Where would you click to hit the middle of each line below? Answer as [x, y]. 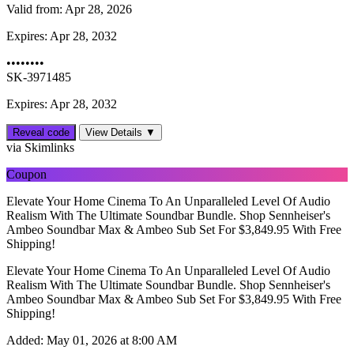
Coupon [26, 175]
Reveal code [41, 133]
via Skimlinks [40, 148]
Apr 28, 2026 [97, 9]
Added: [25, 341]
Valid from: [34, 9]
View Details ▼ [121, 133]
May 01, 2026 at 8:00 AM [110, 341]
